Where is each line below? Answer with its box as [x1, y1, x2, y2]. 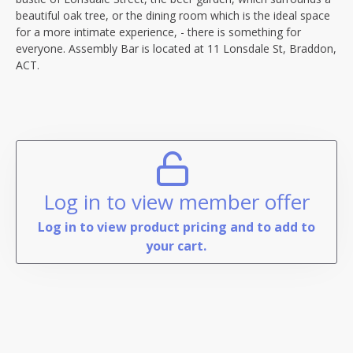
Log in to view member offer [43, 188, 310, 216]
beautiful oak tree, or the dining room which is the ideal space [16, 8, 330, 23]
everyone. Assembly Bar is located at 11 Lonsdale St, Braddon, [16, 41, 336, 56]
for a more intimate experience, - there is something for [16, 24, 301, 39]
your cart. [146, 237, 207, 255]
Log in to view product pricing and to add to [37, 218, 315, 236]
